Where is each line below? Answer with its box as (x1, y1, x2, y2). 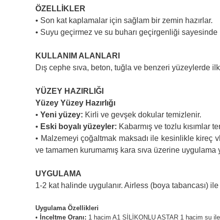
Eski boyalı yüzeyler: (40, 122, 117, 131)
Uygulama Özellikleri (35, 204, 99, 212)
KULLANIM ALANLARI (35, 52, 120, 60)
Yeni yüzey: (40, 110, 83, 119)
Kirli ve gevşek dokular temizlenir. (83, 110, 201, 119)
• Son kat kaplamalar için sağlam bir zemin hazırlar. (35, 16, 213, 25)
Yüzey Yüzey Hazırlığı (35, 99, 115, 107)
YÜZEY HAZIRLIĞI (35, 87, 104, 95)
